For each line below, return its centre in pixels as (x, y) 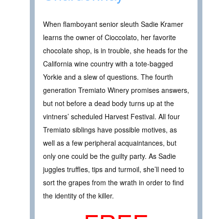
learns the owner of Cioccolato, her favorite (109, 37)
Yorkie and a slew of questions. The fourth (108, 77)
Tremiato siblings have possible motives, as (110, 129)
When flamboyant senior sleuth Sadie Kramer (113, 24)
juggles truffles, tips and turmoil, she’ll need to (114, 169)
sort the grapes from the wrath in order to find (113, 182)
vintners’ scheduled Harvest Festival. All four (111, 116)
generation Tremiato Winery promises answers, (116, 90)
